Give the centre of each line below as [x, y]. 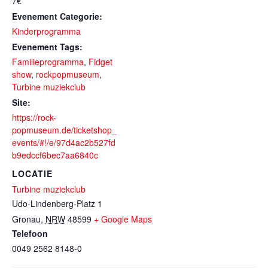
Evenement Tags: [47, 47]
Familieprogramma [48, 62]
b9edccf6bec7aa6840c [55, 155]
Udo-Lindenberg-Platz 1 [57, 203]
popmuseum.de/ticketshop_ [64, 130]
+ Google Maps [123, 219]
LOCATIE [32, 173]
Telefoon [30, 233]
